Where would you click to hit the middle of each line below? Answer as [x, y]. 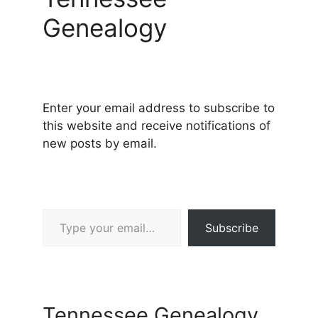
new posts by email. [100, 143]
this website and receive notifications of [157, 125]
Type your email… [62, 208]
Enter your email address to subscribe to [159, 108]
